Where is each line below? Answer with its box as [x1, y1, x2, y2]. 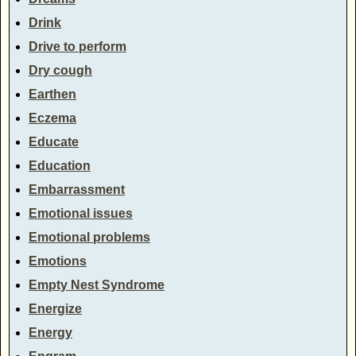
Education [29, 158, 91, 172]
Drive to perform [29, 39, 126, 53]
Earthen [29, 87, 76, 101]
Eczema [29, 110, 76, 125]
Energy [29, 325, 72, 339]
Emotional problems [29, 230, 150, 244]
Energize [29, 301, 82, 315]
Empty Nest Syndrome [29, 277, 164, 292]
